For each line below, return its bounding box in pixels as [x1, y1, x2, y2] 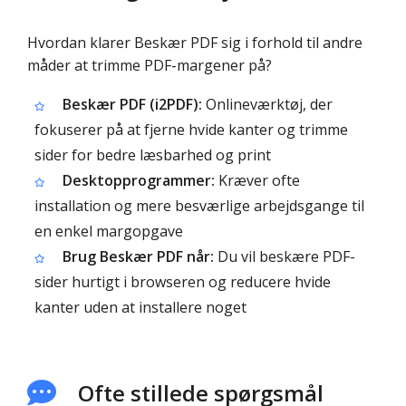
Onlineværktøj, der [202, 94, 333, 114]
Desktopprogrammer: [63, 170, 215, 190]
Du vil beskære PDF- [214, 246, 355, 266]
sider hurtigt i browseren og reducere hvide [34, 272, 331, 292]
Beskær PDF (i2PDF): [63, 94, 202, 114]
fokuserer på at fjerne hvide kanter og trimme [34, 120, 348, 140]
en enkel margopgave [34, 221, 183, 241]
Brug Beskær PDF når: [63, 246, 214, 266]
